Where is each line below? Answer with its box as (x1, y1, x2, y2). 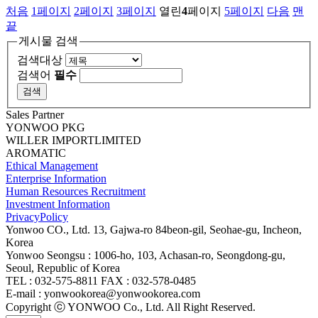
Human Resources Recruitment (6, 185, 146, 197)
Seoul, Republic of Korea (6, 261, 120, 274)
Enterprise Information (6, 172, 106, 185)
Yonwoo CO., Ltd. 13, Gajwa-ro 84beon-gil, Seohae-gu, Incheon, (6, 223, 302, 236)
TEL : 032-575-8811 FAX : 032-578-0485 (6, 274, 196, 287)
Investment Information (6, 197, 110, 210)
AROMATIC (6, 146, 66, 159)
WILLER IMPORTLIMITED (6, 133, 141, 146)
